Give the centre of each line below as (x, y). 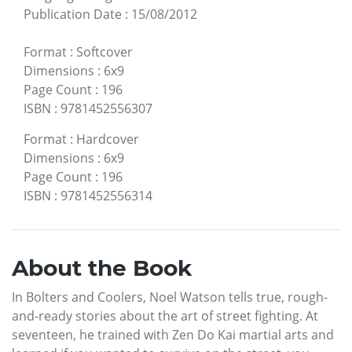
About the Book (102, 268)
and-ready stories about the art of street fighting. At (165, 316)
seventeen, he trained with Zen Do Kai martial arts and (173, 335)
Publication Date (73, 15)
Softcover (104, 52)
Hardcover (108, 139)
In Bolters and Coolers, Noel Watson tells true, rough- (170, 297)
